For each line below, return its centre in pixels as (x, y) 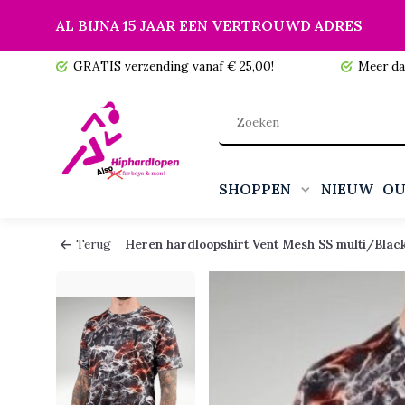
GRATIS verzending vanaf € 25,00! (174, 66)
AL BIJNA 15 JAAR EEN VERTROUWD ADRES (209, 25)
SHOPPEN (257, 189)
